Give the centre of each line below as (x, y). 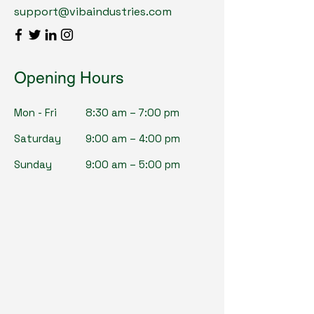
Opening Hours (69, 77)
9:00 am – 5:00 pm (133, 164)
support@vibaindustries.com (93, 11)
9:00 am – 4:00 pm (133, 138)
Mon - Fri (35, 112)
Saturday (37, 138)
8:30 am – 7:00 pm (132, 112)
